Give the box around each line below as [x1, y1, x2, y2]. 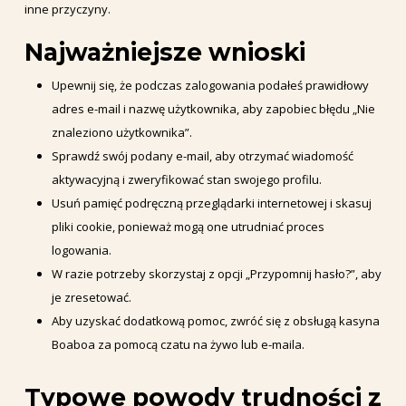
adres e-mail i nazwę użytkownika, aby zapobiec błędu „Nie [51, 101, 375, 117]
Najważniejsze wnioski [24, 37, 305, 67]
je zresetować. [51, 289, 131, 305]
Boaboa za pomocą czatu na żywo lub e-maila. [51, 336, 304, 353]
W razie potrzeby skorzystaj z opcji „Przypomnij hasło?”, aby [51, 266, 382, 282]
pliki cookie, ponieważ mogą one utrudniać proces [51, 218, 324, 235]
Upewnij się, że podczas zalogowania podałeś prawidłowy [51, 77, 369, 93]
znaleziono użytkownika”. [51, 124, 192, 140]
